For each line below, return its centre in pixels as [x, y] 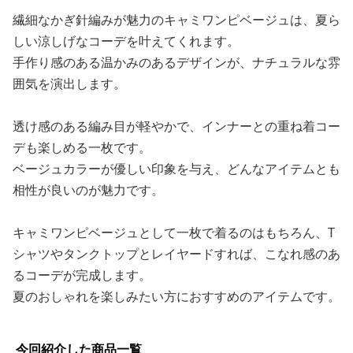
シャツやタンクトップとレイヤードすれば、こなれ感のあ [176, 254]
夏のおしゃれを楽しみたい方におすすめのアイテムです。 [176, 296]
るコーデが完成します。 [82, 275]
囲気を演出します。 [69, 84]
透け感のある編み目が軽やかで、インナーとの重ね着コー [176, 126]
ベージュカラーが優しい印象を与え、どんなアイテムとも [176, 169]
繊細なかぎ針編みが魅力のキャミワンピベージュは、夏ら [176, 20]
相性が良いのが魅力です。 [88, 190]
